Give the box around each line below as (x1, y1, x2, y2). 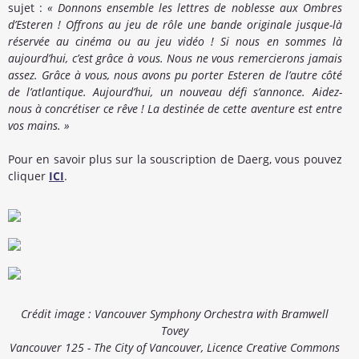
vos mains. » (8, 117, 70, 133)
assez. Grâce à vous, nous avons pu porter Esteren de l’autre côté (8, 67, 342, 83)
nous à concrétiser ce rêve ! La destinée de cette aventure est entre (8, 100, 342, 116)
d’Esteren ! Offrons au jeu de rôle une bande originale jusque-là (8, 16, 342, 32)
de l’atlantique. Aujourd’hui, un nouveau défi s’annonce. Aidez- (8, 83, 342, 99)
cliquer (8, 167, 49, 184)
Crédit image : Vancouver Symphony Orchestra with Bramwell (21, 305, 329, 321)
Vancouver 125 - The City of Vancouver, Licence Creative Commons (10, 339, 341, 355)
